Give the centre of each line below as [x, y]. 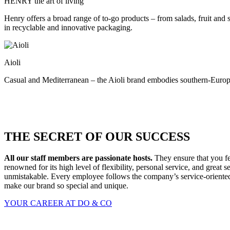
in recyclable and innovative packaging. [68, 27]
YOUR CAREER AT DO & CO [58, 203]
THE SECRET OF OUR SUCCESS [97, 136]
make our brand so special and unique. [66, 186]
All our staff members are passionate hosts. [78, 158]
